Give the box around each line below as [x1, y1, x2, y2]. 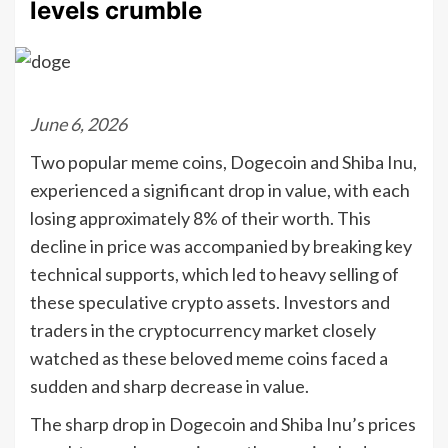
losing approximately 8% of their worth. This [30, 206, 371, 229]
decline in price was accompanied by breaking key [30, 234, 412, 257]
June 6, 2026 [30, 112, 127, 135]
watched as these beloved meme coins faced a [30, 346, 388, 369]
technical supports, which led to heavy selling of [30, 262, 399, 285]
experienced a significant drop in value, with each [30, 178, 410, 201]
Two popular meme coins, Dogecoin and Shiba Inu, [30, 150, 417, 173]
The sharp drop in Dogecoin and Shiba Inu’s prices [30, 412, 416, 435]
